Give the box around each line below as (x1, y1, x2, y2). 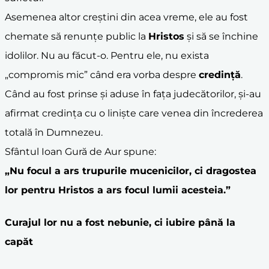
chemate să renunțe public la (5, 31, 148, 43)
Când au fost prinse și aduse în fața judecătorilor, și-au (5, 88, 261, 100)
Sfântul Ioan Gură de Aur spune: (5, 146, 156, 158)
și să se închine (184, 31, 258, 43)
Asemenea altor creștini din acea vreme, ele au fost (5, 11, 248, 23)
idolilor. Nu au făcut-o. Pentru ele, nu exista (5, 50, 209, 62)
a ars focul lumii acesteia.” (94, 184, 231, 196)
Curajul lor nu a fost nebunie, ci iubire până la (5, 216, 235, 228)
